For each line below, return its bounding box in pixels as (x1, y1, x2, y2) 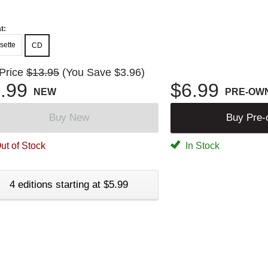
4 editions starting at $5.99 (10, 178, 128, 190)
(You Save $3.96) (62, 66, 145, 78)
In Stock (183, 140, 220, 151)
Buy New (48, 111, 89, 123)
